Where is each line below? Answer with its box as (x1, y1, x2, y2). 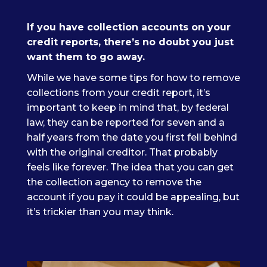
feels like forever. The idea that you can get (26, 162, 234, 173)
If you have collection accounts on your (26, 21, 231, 33)
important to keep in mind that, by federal (26, 102, 229, 113)
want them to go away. (26, 51, 145, 63)
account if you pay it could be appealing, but (26, 191, 240, 203)
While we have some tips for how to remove (26, 72, 240, 83)
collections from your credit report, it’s (26, 87, 210, 98)
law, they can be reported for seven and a (26, 117, 225, 128)
